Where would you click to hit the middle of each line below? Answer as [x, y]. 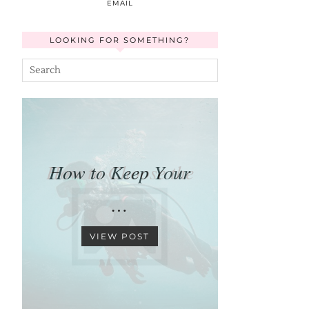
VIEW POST [120, 237]
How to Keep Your [120, 172]
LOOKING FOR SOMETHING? [120, 40]
